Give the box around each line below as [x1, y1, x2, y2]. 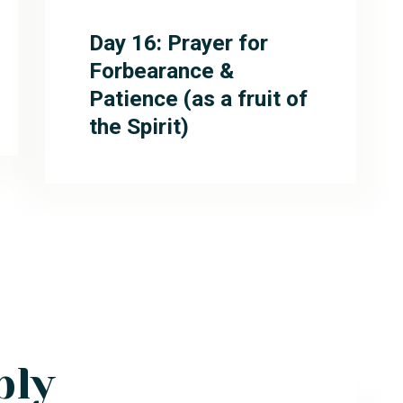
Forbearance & [88, 57, 234, 84]
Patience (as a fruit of [88, 85, 308, 112]
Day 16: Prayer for [88, 29, 268, 56]
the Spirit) [88, 112, 189, 139]
